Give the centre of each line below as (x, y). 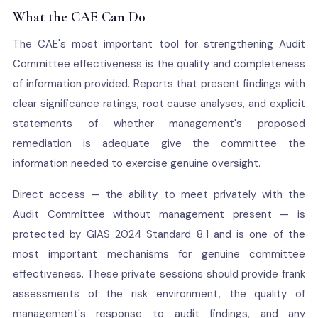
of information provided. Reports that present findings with (159, 84)
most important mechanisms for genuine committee (159, 254)
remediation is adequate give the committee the (159, 143)
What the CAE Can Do (79, 17)
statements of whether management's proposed (159, 124)
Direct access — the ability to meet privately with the (159, 194)
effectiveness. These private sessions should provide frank (159, 274)
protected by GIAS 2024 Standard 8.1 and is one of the (159, 234)
